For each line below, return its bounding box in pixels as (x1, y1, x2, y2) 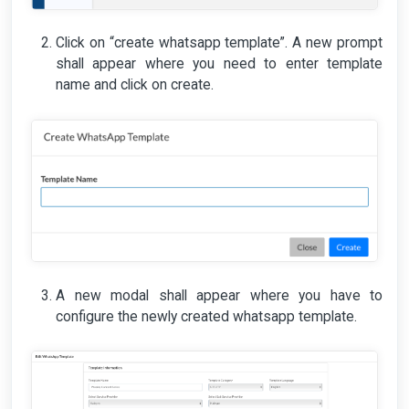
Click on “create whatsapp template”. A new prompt (56, 35, 383, 52)
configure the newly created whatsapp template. (56, 308, 357, 325)
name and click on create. (56, 77, 217, 94)
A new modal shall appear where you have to (56, 287, 383, 304)
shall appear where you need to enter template (56, 56, 383, 73)
